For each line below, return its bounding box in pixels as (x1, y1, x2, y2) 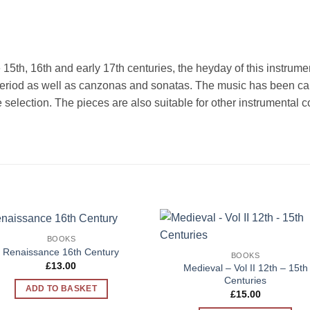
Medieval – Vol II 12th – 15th (183, 262, 308, 273)
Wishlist (107, 253, 136, 262)
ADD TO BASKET (25, 284, 98, 293)
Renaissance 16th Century (3, 246, 120, 257)
